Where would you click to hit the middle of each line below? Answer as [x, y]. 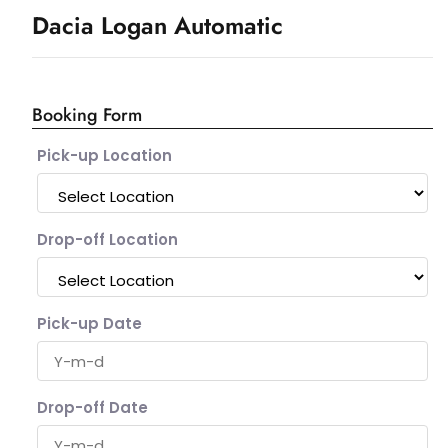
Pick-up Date [89, 324]
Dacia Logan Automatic [157, 26]
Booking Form [86, 115]
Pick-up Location [104, 156]
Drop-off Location [107, 240]
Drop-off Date [92, 408]
